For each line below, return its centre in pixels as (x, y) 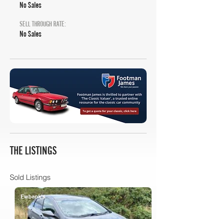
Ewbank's (33, 197)
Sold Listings (30, 177)
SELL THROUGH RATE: (43, 24)
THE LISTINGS (33, 150)
